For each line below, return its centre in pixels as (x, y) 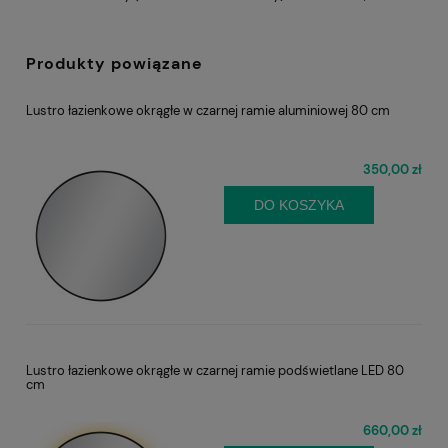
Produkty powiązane (114, 64)
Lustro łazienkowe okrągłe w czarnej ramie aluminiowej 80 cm (208, 111)
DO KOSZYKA (299, 204)
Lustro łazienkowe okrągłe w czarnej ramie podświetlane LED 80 (215, 371)
